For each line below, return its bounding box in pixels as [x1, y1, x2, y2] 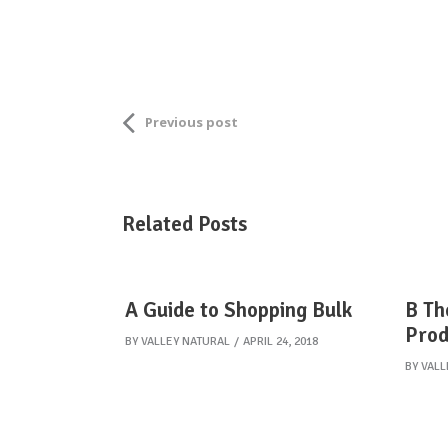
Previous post [145, 113, 238, 131]
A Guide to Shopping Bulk [125, 297, 352, 323]
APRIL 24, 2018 [243, 333, 318, 349]
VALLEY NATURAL [141, 333, 230, 349]
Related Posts [122, 211, 247, 237]
